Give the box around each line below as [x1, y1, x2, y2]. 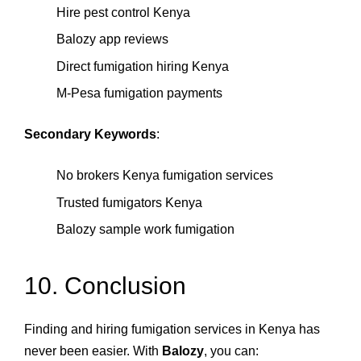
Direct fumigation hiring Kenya [56, 59, 229, 73]
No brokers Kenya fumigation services [56, 168, 273, 183]
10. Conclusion [24, 272, 186, 299]
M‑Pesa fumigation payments [56, 86, 222, 101]
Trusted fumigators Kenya [56, 195, 202, 210]
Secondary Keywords [24, 127, 156, 142]
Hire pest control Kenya [56, 6, 190, 20]
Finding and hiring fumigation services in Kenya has [24, 322, 320, 337]
